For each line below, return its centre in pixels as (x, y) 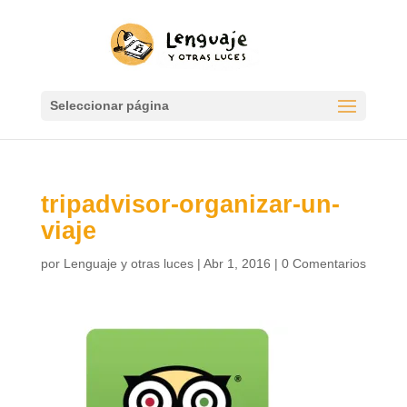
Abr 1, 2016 (237, 263)
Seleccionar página (109, 105)
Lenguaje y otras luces (128, 263)
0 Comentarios (323, 263)
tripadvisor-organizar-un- (190, 204)
